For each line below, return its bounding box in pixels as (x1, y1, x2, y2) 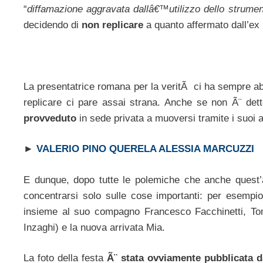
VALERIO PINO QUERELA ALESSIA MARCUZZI (36, 143, 254, 155)
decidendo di (23, 19, 82, 31)
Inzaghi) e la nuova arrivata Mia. (23, 221, 165, 233)
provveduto (23, 112, 76, 124)
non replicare (82, 19, 143, 31)
